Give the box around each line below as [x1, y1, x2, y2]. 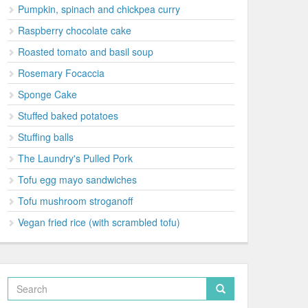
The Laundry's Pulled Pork [18, 151, 133, 165]
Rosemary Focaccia [18, 66, 104, 80]
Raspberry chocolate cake [18, 23, 131, 37]
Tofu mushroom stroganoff [18, 194, 133, 208]
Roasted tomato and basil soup [18, 45, 153, 58]
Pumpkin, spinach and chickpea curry [18, 2, 180, 16]
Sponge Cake [18, 87, 77, 101]
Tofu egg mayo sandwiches [18, 173, 137, 186]
